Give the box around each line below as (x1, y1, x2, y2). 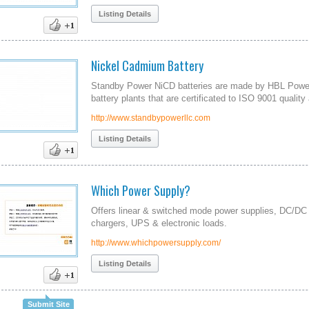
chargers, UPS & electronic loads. (91, 218, 227, 228)
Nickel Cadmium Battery (91, 57, 203, 74)
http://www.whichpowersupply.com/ (91, 238, 221, 248)
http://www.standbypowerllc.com (91, 113, 210, 123)
